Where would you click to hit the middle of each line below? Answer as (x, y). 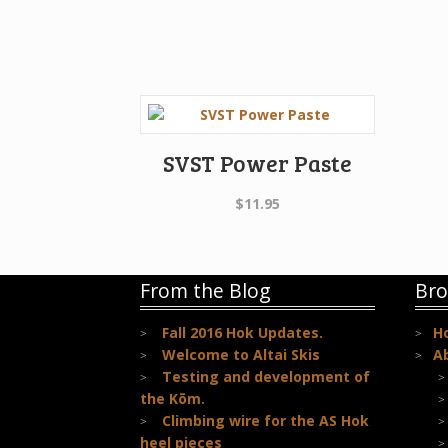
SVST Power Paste (257, 163)
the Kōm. (173, 398)
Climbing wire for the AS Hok (265, 420)
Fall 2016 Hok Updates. (242, 332)
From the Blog (206, 290)
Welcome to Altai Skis (240, 354)
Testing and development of (265, 376)
